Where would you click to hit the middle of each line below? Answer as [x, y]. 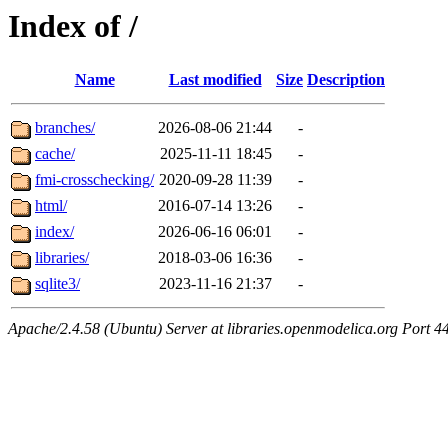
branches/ [65, 128]
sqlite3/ [57, 284]
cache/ [55, 154]
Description [346, 80]
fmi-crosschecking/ [94, 180]
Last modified [215, 80]
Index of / [73, 26]
